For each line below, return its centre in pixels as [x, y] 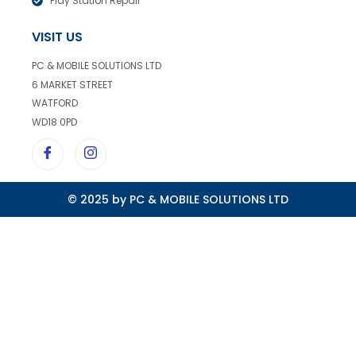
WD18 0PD [54, 122]
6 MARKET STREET [72, 84]
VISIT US [57, 37]
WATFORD [55, 103]
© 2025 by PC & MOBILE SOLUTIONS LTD [178, 199]
